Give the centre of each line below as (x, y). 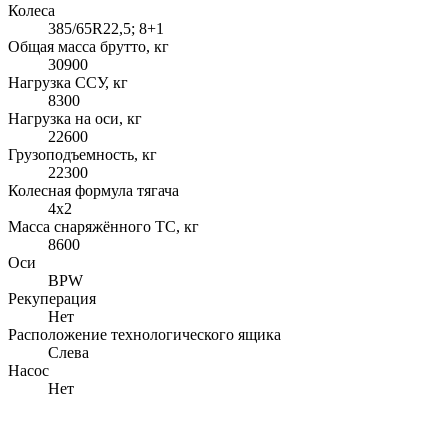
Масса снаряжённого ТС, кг (103, 226)
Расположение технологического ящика (144, 334)
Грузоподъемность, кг (82, 154)
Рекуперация (52, 298)
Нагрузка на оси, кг (75, 118)
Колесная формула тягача (93, 190)
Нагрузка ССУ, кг (68, 82)
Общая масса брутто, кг (88, 46)
